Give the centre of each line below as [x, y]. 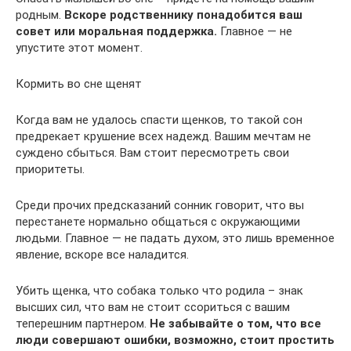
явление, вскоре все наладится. [102, 254]
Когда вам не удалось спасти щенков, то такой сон [159, 119]
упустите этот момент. [79, 47]
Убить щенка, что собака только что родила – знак [159, 290]
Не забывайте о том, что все [235, 323]
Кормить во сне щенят [79, 83]
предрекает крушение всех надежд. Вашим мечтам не [163, 136]
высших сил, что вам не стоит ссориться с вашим [153, 307]
